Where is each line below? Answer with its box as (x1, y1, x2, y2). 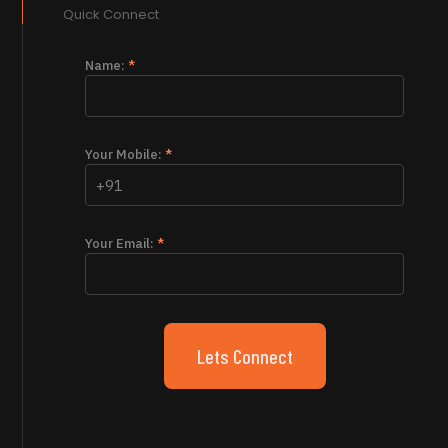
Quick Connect (63, 5, 160, 25)
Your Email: (85, 235, 158, 253)
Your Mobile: (85, 146, 166, 164)
